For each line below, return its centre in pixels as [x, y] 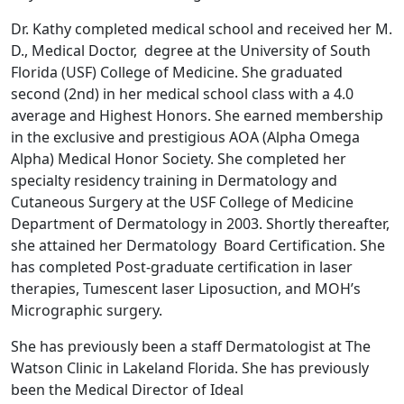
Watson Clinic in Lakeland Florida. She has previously [190, 367]
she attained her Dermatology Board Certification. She [198, 245]
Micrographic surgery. [87, 310]
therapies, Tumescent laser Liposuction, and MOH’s [186, 288]
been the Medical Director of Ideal [127, 389]
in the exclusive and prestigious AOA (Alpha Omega [185, 137]
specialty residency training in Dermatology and [174, 180]
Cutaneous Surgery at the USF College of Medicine [182, 202]
